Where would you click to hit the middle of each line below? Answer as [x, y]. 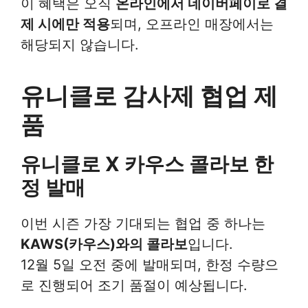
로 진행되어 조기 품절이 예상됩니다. [134, 285]
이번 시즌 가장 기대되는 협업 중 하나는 [143, 223]
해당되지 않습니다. [80, 45]
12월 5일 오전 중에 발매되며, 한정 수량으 [150, 265]
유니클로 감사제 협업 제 [149, 96]
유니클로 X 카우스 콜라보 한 [147, 164]
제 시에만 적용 [65, 24]
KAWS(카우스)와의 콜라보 [104, 244]
